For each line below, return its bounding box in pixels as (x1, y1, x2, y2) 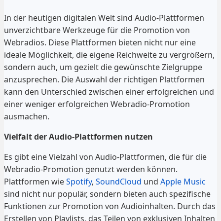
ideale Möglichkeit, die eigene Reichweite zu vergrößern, (4, 49, 215, 60)
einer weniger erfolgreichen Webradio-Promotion (4, 98, 190, 110)
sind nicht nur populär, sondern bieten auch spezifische (4, 188, 211, 199)
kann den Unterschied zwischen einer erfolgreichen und (4, 86, 214, 97)
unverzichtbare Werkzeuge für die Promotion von (4, 24, 190, 36)
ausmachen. (4, 110, 49, 122)
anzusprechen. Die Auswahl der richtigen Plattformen (4, 74, 205, 85)
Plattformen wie (4, 176, 66, 187)
